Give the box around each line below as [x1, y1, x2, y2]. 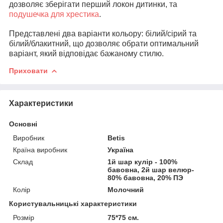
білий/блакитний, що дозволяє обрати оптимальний [9, 39, 199, 48]
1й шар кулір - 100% [108, 157, 178, 166]
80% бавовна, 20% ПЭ [108, 173, 184, 182]
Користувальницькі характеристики [9, 199, 137, 208]
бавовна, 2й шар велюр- [108, 165, 195, 174]
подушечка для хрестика [9, 9, 99, 18]
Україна [108, 145, 134, 154]
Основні [9, 119, 37, 128]
